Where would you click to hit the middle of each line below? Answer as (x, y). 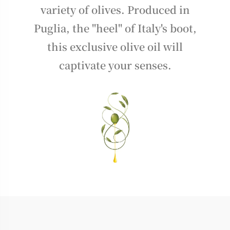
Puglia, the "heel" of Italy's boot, (115, 28)
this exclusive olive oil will (115, 46)
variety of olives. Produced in (115, 9)
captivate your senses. (115, 65)
